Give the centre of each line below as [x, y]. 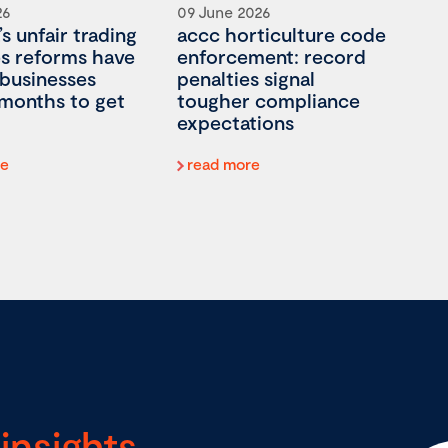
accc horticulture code [281, 33]
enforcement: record [271, 55]
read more [223, 163]
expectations [235, 121]
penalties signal [245, 77]
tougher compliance [268, 99]
